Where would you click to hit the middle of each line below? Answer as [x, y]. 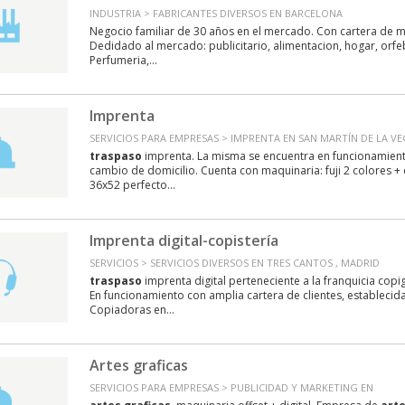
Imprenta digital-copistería [184, 240]
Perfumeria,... [123, 60]
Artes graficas [138, 365]
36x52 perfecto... [132, 185]
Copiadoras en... [132, 310]
